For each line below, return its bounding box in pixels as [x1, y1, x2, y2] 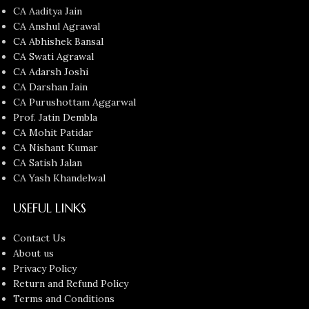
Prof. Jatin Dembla [13, 111, 98, 124]
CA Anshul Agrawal [13, 20, 101, 33]
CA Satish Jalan [13, 157, 83, 170]
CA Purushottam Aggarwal [13, 96, 137, 109]
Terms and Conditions [13, 292, 115, 306]
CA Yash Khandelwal [13, 172, 106, 185]
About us [13, 247, 54, 260]
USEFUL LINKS [13, 200, 87, 217]
